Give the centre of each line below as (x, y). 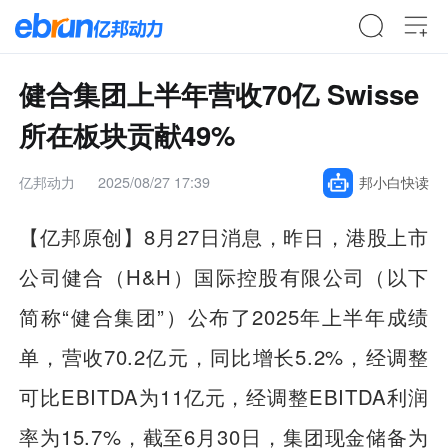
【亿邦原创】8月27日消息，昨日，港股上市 (224, 236)
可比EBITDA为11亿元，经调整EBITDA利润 (224, 396)
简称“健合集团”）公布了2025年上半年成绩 (224, 316)
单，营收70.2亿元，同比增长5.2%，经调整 (224, 356)
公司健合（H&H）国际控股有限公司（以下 (224, 276)
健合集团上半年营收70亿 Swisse (219, 93)
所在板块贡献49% (127, 134)
